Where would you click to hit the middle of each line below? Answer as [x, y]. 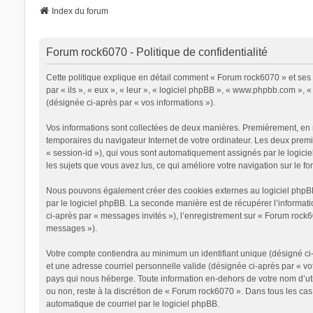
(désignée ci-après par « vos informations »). [130, 103]
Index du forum [80, 12]
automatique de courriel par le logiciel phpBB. [132, 304]
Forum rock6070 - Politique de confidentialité [156, 52]
